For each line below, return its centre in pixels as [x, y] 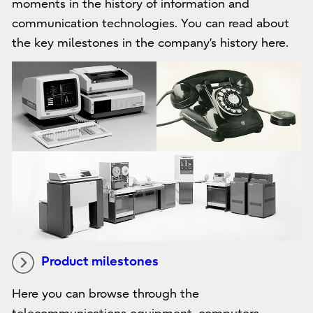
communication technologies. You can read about [150, 23]
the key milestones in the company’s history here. [150, 43]
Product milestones [100, 261]
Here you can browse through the [105, 293]
